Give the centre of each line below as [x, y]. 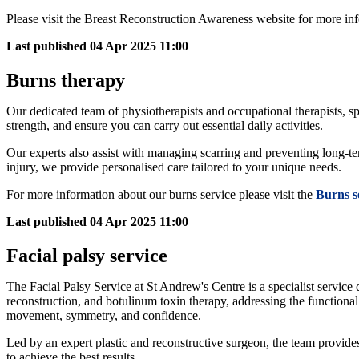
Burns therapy [66, 80]
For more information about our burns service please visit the [159, 194]
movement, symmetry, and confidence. [104, 315]
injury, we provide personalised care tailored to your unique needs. [175, 167]
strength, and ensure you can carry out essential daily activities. [165, 125]
